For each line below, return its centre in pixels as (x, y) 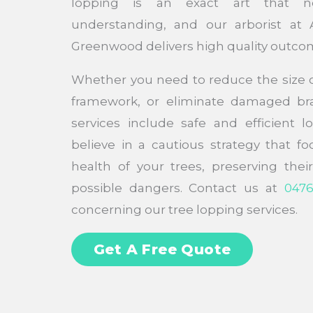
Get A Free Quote (162, 249)
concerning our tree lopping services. (184, 209)
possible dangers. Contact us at (178, 188)
